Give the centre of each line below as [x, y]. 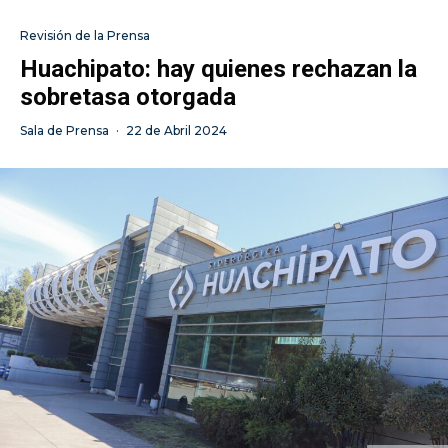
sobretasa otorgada [128, 97]
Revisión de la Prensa [85, 35]
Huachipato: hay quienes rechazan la [218, 69]
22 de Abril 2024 [176, 130]
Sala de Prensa [64, 130]
